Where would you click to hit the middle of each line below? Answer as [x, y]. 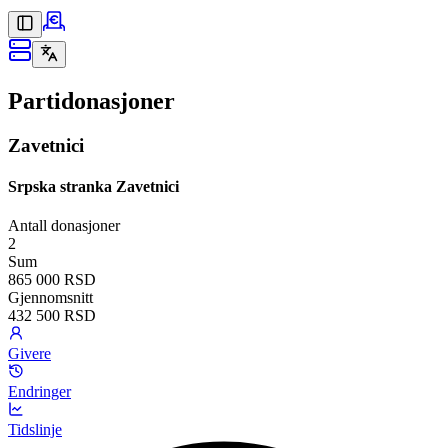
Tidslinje [35, 430]
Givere [29, 354]
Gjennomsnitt [50, 298]
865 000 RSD [52, 280]
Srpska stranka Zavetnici [93, 187]
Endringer [39, 392]
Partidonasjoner [91, 100]
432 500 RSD [52, 316]
